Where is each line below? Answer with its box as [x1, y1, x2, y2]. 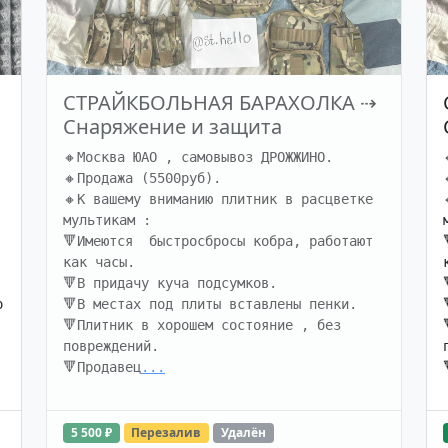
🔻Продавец [63, 359, 141, 375]
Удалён [220, 424, 266, 441]
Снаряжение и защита [63, 113, 282, 140]
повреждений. [63, 338, 159, 354]
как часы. [63, 254, 143, 270]
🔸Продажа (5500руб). [63, 170, 229, 186]
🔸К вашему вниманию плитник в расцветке [63, 191, 373, 207]
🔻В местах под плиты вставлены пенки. [63, 296, 365, 312]
